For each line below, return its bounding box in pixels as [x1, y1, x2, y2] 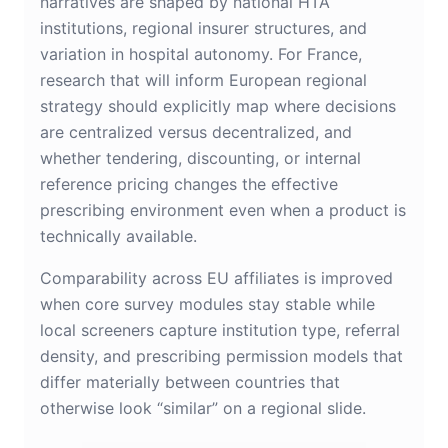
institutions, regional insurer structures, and [40, 18, 367, 39]
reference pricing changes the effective [40, 174, 338, 195]
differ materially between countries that [40, 372, 340, 393]
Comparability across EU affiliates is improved [40, 268, 393, 289]
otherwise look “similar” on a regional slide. [40, 398, 366, 419]
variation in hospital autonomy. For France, [40, 44, 362, 65]
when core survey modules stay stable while [40, 294, 375, 315]
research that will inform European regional [40, 70, 367, 91]
